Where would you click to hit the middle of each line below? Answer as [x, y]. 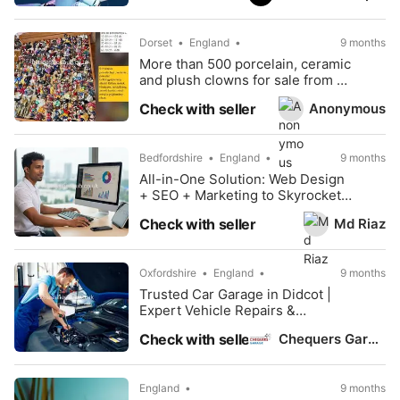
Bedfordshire [171, 158]
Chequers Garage [373, 338]
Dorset [156, 42]
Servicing [169, 326]
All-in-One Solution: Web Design [242, 179]
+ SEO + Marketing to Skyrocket [240, 195]
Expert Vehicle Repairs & [217, 310]
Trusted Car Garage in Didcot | [235, 294]
